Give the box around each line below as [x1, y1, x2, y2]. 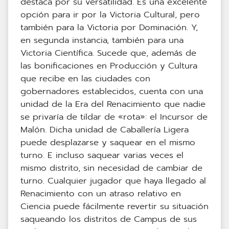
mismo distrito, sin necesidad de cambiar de [20, 162, 202, 175]
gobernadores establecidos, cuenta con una [20, 85, 203, 98]
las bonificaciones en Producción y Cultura [20, 59, 197, 73]
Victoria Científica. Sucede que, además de [20, 47, 196, 60]
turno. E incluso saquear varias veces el [20, 149, 184, 162]
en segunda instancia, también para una [20, 34, 184, 47]
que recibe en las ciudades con [20, 72, 150, 85]
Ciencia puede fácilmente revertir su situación [20, 200, 209, 213]
